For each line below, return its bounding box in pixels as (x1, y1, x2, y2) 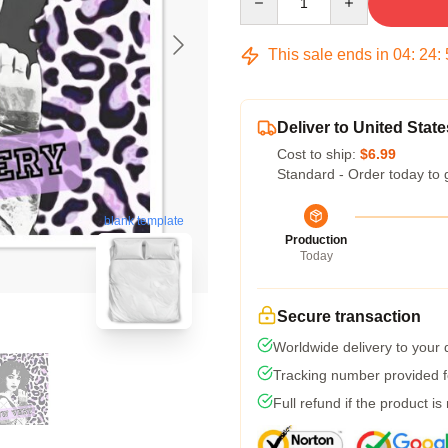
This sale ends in (264, 46, 393, 63)
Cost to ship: (277, 146, 360, 162)
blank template (104, 214, 184, 229)
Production (285, 233, 347, 247)
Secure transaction (277, 308, 421, 325)
